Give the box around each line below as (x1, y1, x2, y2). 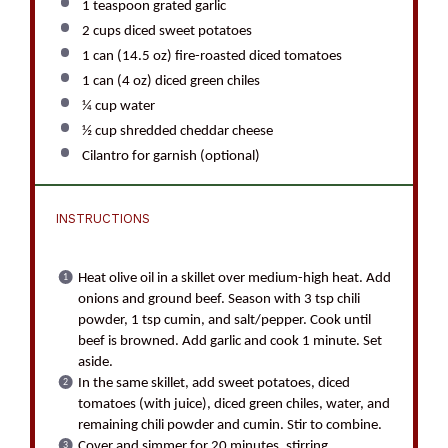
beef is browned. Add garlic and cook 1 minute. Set (78, 333, 383, 349)
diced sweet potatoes (120, 23, 252, 39)
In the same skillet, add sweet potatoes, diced (78, 375, 351, 391)
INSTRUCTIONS (56, 211, 151, 227)
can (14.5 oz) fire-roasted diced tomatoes (89, 48, 342, 64)
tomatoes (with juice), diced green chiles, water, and (78, 396, 391, 412)
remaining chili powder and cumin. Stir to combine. (78, 417, 383, 433)
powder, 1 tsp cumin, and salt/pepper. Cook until (78, 312, 372, 328)
